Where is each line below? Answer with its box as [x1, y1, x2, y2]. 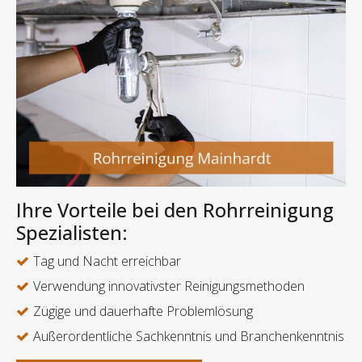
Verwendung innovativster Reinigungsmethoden [33, 277, 305, 296]
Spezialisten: [16, 220, 128, 246]
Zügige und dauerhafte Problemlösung [33, 302, 253, 321]
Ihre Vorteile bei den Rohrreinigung [16, 197, 334, 224]
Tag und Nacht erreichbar [33, 252, 181, 271]
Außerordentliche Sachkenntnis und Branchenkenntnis [33, 327, 344, 346]
